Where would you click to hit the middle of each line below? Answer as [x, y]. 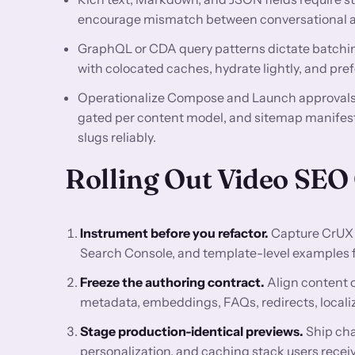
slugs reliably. [117, 137]
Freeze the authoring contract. [173, 282]
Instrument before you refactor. [175, 233]
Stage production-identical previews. [192, 331]
